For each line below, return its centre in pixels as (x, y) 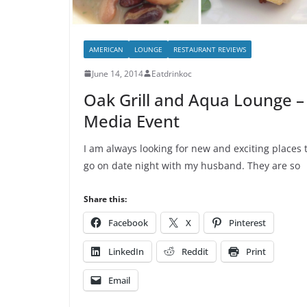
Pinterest (247, 222)
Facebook (128, 222)
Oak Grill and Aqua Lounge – (194, 99)
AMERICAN (106, 49)
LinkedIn (126, 251)
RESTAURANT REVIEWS (210, 49)
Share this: (105, 199)
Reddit (195, 251)
